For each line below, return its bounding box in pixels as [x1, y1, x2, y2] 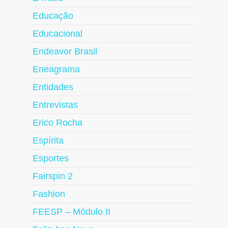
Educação [33, 11, 73, 21]
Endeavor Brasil [33, 46, 97, 57]
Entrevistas [33, 100, 78, 110]
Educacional [33, 28, 82, 39]
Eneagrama [33, 64, 80, 75]
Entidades [33, 82, 73, 93]
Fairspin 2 [33, 171, 73, 182]
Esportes [33, 153, 69, 164]
